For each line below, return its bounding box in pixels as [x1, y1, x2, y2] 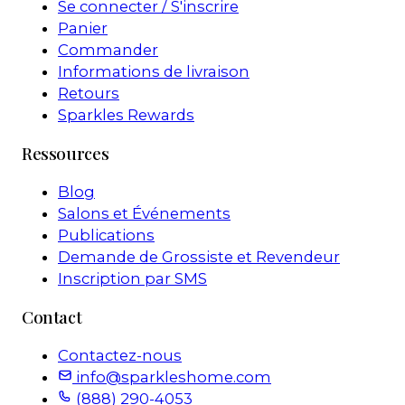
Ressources [22, 141, 109, 165]
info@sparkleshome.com [76, 368, 271, 387]
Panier [58, 18, 108, 37]
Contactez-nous [58, 346, 182, 365]
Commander [58, 40, 158, 59]
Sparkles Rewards [58, 105, 194, 124]
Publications [58, 226, 155, 245]
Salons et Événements [58, 204, 231, 223]
